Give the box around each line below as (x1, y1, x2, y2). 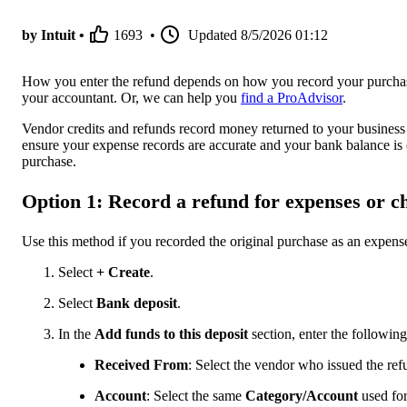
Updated (188, 27, 237, 44)
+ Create (96, 263, 150, 280)
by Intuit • (22, 27, 84, 44)
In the (58, 325, 94, 342)
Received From (94, 356, 188, 372)
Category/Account (245, 387, 362, 403)
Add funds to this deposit (94, 325, 252, 342)
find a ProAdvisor (241, 90, 342, 106)
